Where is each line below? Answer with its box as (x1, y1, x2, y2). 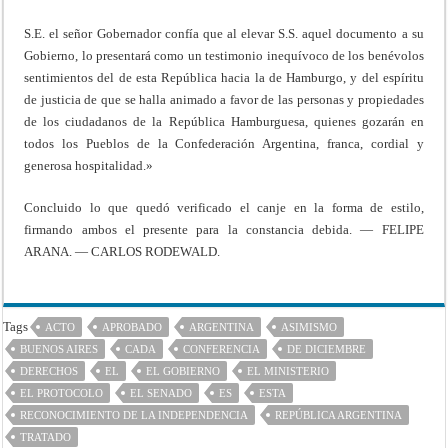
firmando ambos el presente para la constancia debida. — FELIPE (24, 221, 424, 237)
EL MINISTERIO (247, 364, 330, 377)
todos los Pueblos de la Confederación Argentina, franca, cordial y (24, 135, 424, 151)
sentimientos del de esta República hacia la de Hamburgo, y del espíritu (24, 69, 424, 85)
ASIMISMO (281, 320, 338, 333)
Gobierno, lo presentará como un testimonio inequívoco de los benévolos (24, 47, 424, 63)
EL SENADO (130, 386, 193, 399)
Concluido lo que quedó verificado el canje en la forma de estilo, (24, 199, 424, 215)
